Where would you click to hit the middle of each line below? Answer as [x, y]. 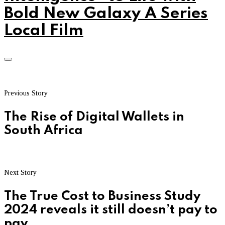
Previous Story [26, 93]
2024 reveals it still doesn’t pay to [111, 210]
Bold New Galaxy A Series [106, 14]
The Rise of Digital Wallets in [94, 117]
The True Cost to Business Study [102, 196]
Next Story [20, 172]
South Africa [43, 131]
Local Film [44, 31]
